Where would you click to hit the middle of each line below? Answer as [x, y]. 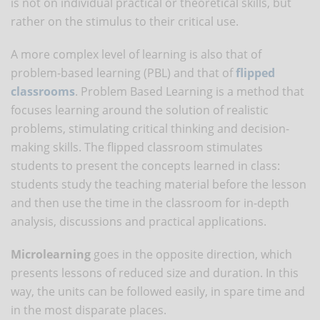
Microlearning [51, 254]
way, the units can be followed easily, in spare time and [158, 291]
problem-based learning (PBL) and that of [123, 72]
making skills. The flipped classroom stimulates [137, 147]
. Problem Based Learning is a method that [190, 91]
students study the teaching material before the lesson [159, 184]
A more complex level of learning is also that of [136, 54]
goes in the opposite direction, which [191, 254]
